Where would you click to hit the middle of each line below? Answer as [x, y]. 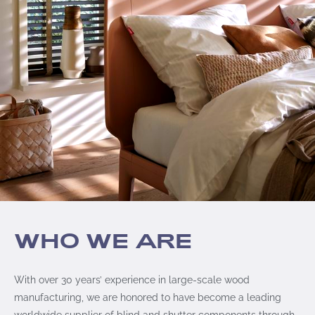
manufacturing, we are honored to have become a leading [148, 297]
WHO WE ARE [103, 241]
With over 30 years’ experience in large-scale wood [132, 279]
